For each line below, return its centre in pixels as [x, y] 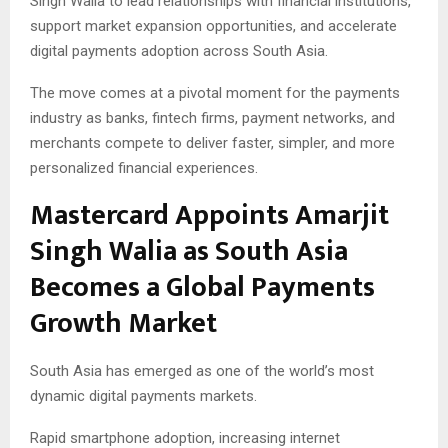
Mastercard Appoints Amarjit [209, 216]
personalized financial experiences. [144, 168]
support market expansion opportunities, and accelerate [213, 26]
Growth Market [123, 324]
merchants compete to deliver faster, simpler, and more [212, 143]
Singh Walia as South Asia [189, 252]
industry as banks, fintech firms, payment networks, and [212, 118]
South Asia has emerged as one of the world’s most [202, 371]
